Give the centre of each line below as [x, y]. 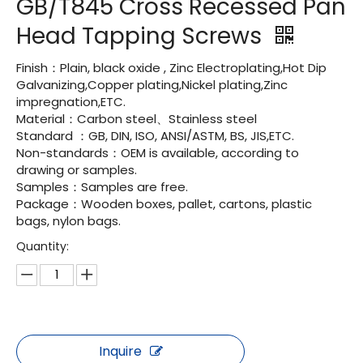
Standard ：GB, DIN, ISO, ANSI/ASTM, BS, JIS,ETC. [155, 136]
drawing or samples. [77, 170]
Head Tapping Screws [142, 36]
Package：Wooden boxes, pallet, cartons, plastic [164, 204]
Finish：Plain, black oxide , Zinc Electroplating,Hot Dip [171, 68]
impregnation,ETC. [71, 102]
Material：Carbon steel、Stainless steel [137, 119]
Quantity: [43, 246]
